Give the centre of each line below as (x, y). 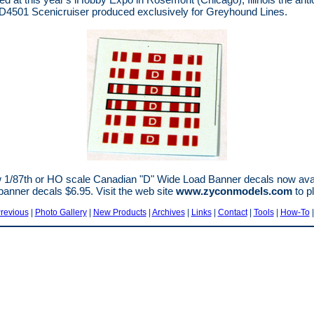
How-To (295, 212)
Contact (232, 212)
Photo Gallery (61, 212)
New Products (120, 212)
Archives (168, 212)
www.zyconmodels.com (234, 191)
